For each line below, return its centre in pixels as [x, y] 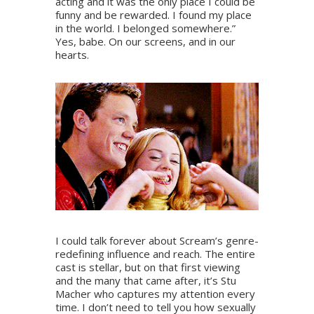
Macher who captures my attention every [155, 294]
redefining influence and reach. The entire [155, 254]
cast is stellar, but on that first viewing [148, 267]
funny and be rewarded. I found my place [153, 15]
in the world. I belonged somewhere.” [145, 28]
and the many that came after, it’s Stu [146, 281]
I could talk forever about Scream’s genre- [157, 241]
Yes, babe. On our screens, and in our [145, 42]
